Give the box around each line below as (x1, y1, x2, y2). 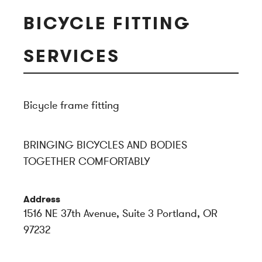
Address (23, 193, 60, 205)
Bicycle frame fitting (23, 98, 119, 112)
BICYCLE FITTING (23, 12, 191, 35)
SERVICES (23, 44, 120, 68)
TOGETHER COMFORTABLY (23, 154, 150, 168)
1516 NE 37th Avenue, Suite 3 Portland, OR (23, 206, 218, 220)
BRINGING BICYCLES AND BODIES (23, 138, 187, 152)
